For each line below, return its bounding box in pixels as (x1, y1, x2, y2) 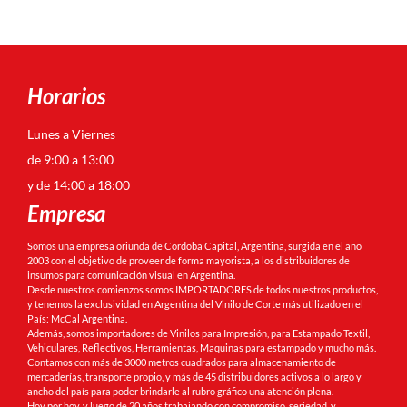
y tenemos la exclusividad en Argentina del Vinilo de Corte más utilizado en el (27, 297, 363, 310)
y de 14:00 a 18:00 (27, 176, 133, 193)
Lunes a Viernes (27, 125, 115, 142)
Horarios (27, 82, 105, 109)
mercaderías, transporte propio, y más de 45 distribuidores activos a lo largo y (27, 370, 362, 382)
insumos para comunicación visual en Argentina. (27, 268, 235, 281)
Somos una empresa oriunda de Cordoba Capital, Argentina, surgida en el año (27, 239, 362, 252)
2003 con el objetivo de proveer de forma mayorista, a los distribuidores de (27, 253, 350, 266)
